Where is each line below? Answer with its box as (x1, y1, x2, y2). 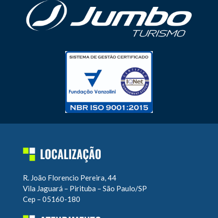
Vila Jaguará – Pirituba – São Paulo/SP (22, 183, 147, 193)
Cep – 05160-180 (22, 194, 80, 203)
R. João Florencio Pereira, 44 (22, 173, 116, 182)
